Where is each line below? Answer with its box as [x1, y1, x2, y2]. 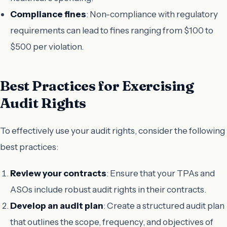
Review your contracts [10, 168, 106, 179]
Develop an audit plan [10, 200, 103, 211]
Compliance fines [10, 8, 86, 19]
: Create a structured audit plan [103, 200, 224, 211]
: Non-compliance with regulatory [86, 8, 218, 19]
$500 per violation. [10, 41, 84, 52]
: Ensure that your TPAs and [106, 168, 215, 179]
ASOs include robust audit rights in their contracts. [10, 184, 206, 195]
